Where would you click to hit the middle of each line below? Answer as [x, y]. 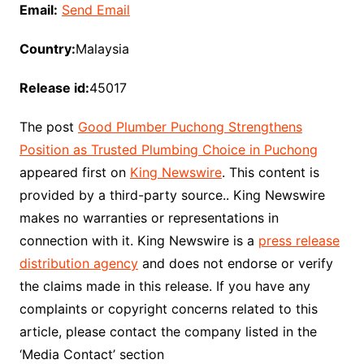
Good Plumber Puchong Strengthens [190, 127]
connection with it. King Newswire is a [139, 240]
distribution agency [78, 263]
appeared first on [74, 172]
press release [299, 240]
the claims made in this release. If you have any [165, 286]
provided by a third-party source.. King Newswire [172, 195]
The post [48, 127]
